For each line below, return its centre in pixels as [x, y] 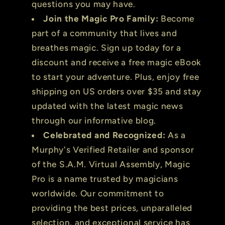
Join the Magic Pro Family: [101, 19]
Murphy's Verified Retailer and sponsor [113, 150]
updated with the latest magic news [107, 106]
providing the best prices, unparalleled [112, 208]
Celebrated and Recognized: [104, 135]
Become [177, 19]
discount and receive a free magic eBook [117, 63]
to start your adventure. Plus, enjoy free [116, 77]
